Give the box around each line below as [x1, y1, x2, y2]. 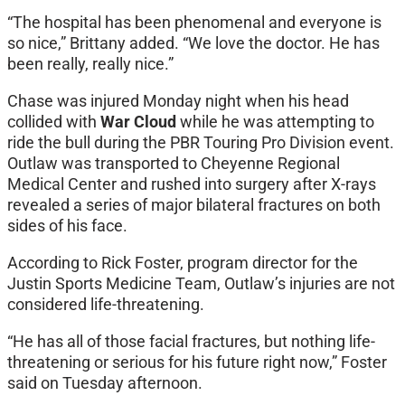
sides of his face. [7, 216, 127, 236]
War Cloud [100, 112, 180, 132]
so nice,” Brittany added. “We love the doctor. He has [7, 33, 380, 53]
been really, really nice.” [7, 54, 174, 74]
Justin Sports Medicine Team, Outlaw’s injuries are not [7, 274, 395, 294]
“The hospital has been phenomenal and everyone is [7, 13, 381, 33]
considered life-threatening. [7, 295, 204, 315]
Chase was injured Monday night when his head [7, 91, 349, 111]
